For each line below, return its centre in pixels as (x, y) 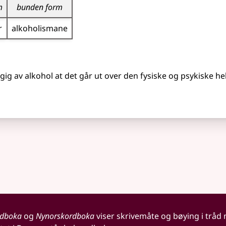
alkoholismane (40, 28)
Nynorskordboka (65, 216)
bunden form (40, 7)
